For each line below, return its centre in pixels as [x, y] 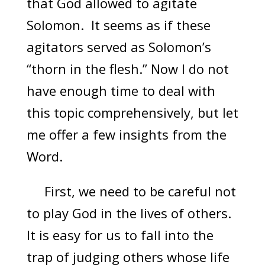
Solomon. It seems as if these [118, 25]
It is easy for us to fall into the [120, 235]
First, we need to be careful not [131, 191]
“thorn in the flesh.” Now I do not [127, 69]
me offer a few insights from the [126, 135]
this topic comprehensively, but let [132, 113]
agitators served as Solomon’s [119, 47]
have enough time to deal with [121, 91]
